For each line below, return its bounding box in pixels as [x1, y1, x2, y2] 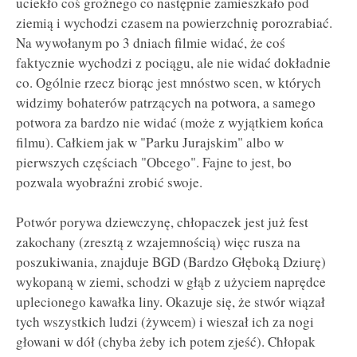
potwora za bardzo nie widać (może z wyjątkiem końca [16, 112, 324, 131]
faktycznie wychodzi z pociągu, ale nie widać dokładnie [16, 53, 331, 72]
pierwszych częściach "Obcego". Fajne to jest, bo [16, 152, 292, 171]
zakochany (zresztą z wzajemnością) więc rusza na [16, 233, 300, 252]
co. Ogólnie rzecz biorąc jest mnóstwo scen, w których [16, 73, 321, 92]
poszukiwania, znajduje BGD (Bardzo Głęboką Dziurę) [16, 253, 326, 272]
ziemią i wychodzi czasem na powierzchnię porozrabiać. [16, 13, 332, 32]
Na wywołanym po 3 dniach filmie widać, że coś [16, 33, 285, 52]
